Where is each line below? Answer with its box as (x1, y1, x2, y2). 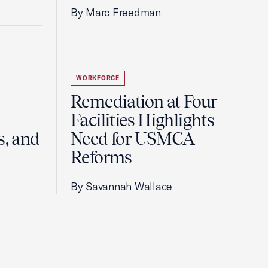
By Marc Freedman (71, 5, 161, 19)
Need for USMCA (71, 129, 195, 149)
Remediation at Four (71, 92, 217, 112)
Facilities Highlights (71, 110, 215, 130)
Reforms (71, 147, 132, 167)
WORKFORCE (76, 74, 120, 82)
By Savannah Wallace (71, 179, 173, 193)
